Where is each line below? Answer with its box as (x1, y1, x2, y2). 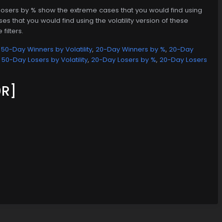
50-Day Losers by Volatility (1, 55, 88, 64)
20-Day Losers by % (91, 55, 156, 64)
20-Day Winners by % (96, 44, 166, 54)
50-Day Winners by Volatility (1, 44, 92, 54)
